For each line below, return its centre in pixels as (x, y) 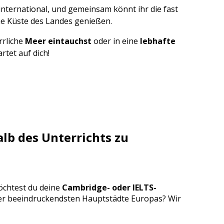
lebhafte (158, 41)
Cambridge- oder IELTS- (109, 187)
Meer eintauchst (58, 41)
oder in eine (116, 41)
